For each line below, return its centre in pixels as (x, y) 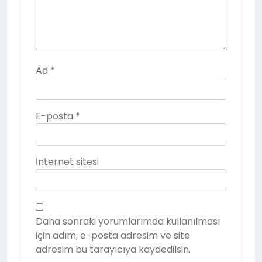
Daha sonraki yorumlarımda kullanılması (128, 221)
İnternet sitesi (67, 162)
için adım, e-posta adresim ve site (113, 235)
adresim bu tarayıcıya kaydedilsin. (113, 249)
